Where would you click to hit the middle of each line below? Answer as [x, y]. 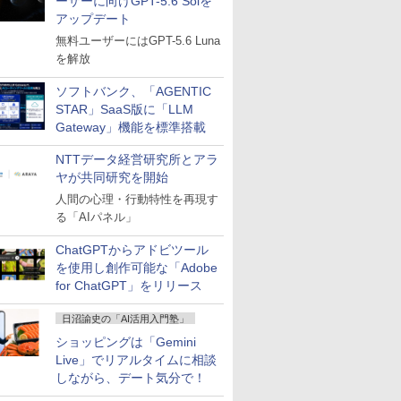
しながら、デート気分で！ [131, 378]
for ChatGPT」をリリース [129, 286]
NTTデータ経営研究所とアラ [137, 159]
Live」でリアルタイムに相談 [136, 360]
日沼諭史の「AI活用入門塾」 [125, 319]
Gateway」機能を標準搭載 [131, 127]
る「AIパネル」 [96, 217]
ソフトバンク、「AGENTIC [133, 91]
